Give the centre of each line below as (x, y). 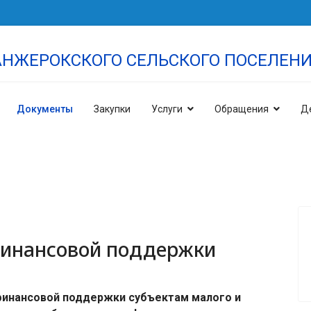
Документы (45, 109)
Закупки (112, 109)
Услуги (167, 109)
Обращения (242, 109)
